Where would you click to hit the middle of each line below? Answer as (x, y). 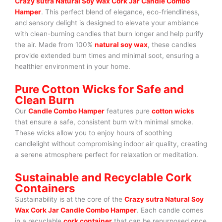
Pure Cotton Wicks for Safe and (99, 89)
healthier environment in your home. (73, 67)
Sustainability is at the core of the (70, 199)
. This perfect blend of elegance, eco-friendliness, (120, 12)
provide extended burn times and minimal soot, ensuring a (107, 56)
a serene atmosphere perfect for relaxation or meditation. (107, 155)
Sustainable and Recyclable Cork (103, 177)
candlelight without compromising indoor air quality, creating (111, 144)
